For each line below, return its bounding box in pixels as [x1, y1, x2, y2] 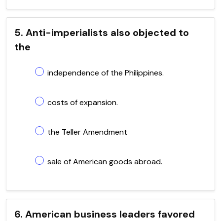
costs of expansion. [47, 97, 118, 108]
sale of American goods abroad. [47, 156, 162, 167]
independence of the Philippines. [47, 67, 164, 78]
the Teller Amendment [47, 126, 127, 137]
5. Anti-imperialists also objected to [14, 26, 189, 39]
